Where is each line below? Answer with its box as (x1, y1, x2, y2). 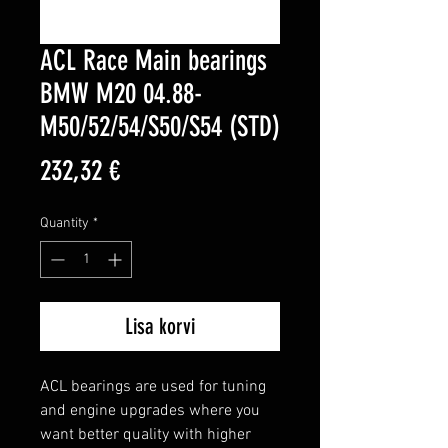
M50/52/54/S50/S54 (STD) (40, 110, 280, 144)
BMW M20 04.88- (40, 77, 202, 111)
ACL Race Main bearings (40, 44, 267, 78)
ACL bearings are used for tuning (40, 377, 266, 398)
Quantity (40, 215, 89, 233)
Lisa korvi (125, 313, 195, 341)
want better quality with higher (40, 425, 251, 446)
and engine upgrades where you (40, 401, 260, 422)
